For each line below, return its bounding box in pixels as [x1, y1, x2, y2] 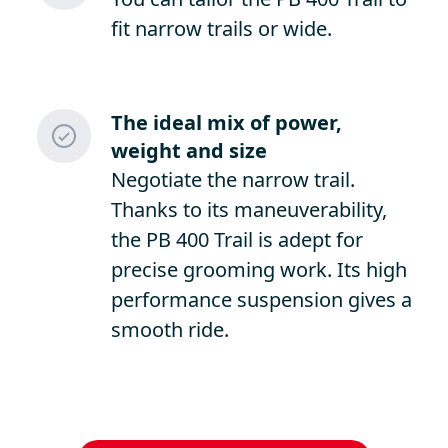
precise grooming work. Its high [110, 256, 407, 283]
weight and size [110, 137, 267, 164]
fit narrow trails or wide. [110, 15, 332, 42]
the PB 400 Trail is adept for [110, 226, 363, 253]
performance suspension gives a [110, 286, 412, 313]
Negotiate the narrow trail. [110, 166, 355, 193]
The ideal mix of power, [110, 109, 342, 136]
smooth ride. [110, 316, 229, 343]
